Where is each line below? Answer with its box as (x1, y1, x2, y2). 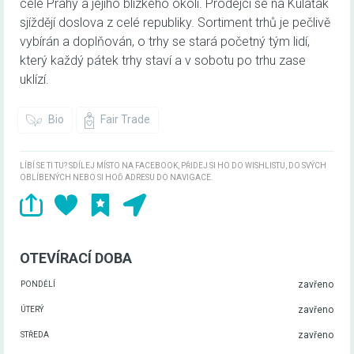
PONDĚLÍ (21, 280, 55, 289)
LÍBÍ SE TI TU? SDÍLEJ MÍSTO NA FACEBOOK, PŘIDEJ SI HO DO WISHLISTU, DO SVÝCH (20, 161, 326, 171)
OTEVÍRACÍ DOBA (20, 250, 132, 267)
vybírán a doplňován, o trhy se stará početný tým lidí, (20, 34, 310, 50)
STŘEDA (21, 330, 49, 340)
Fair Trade (97, 113, 150, 126)
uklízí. (20, 72, 49, 88)
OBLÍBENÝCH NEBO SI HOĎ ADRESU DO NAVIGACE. (20, 173, 213, 183)
